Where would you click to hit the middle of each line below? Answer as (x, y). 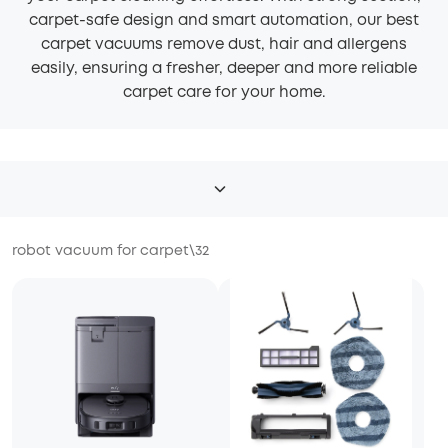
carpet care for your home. (224, 92)
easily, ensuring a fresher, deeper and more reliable (224, 68)
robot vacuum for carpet (100, 250)
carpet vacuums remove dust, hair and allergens (224, 44)
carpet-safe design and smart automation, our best (224, 20)
